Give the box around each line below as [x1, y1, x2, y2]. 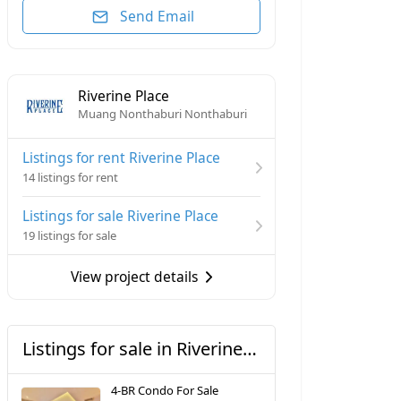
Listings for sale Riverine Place [22, 205, 218, 226]
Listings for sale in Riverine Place [243, 337, 257, 362]
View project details [71, 267, 198, 287]
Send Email [119, 5, 194, 26]
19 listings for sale [22, 227, 116, 244]
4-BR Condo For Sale [111, 382, 219, 399]
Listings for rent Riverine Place [22, 147, 220, 167]
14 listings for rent [22, 169, 118, 186]
